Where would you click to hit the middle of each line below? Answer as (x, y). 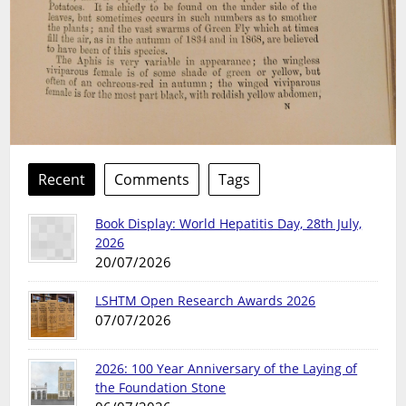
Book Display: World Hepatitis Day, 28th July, (229, 224)
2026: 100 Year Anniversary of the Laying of (227, 369)
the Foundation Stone (161, 388)
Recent (62, 180)
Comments (152, 180)
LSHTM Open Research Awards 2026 (206, 301)
